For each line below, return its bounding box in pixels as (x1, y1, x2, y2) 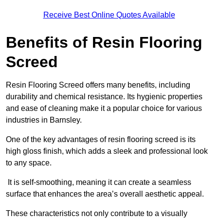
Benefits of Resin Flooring (6, 34, 202, 52)
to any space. (6, 159, 52, 167)
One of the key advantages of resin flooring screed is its (6, 135, 196, 144)
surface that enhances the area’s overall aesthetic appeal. (6, 190, 206, 199)
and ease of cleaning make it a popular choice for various (6, 104, 202, 113)
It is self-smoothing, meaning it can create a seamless (6, 178, 191, 187)
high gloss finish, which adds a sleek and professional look (6, 147, 208, 156)
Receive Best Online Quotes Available (43, 11, 175, 19)
